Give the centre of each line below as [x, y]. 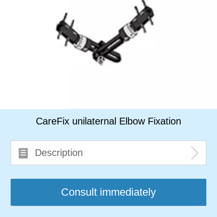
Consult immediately [108, 192]
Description [59, 153]
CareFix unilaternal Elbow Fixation [108, 121]
